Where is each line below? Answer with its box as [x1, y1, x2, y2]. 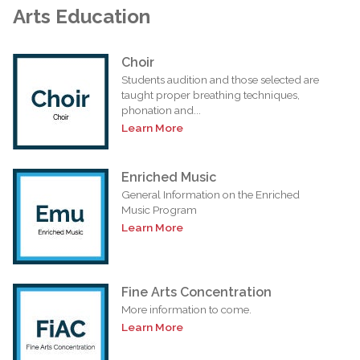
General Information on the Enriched [121, 187, 300, 201]
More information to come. [121, 302, 252, 316]
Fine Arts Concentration [121, 284, 272, 300]
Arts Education [13, 5, 150, 28]
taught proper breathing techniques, [121, 88, 300, 101]
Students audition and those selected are [121, 72, 319, 86]
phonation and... [121, 103, 201, 117]
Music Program [121, 202, 197, 216]
